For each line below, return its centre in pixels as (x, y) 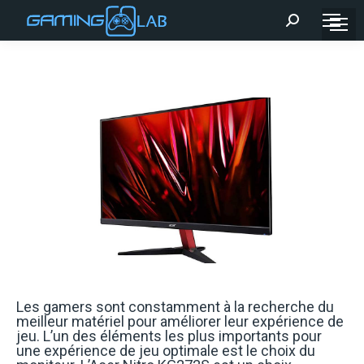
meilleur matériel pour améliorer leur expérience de (180, 321)
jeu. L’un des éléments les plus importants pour (169, 336)
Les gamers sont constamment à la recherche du (175, 307)
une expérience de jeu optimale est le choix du (166, 351)
